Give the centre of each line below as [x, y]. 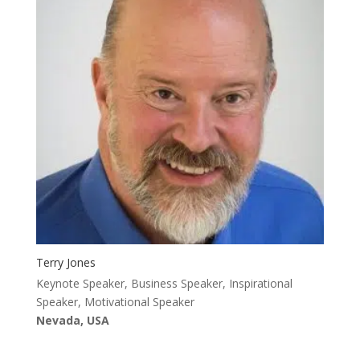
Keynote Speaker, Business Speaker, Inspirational [164, 283]
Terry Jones [65, 262]
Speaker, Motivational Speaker [115, 301]
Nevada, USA [72, 320]
